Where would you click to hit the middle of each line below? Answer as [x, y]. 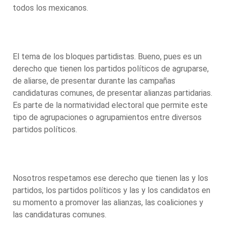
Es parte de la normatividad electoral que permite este [110, 105]
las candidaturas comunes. [61, 214]
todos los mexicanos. [51, 8]
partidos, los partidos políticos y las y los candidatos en [111, 190]
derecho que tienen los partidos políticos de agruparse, [111, 68]
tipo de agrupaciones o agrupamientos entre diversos [107, 117]
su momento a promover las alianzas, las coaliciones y [108, 202]
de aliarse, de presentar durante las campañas [94, 81]
